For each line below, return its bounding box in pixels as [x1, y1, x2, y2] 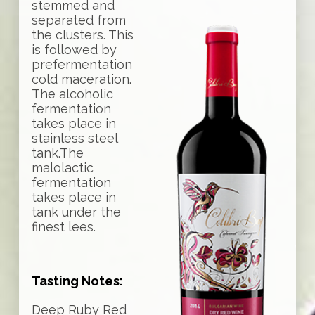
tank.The [31, 146, 84, 161]
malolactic [31, 160, 94, 176]
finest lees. [31, 219, 96, 235]
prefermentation [31, 57, 132, 72]
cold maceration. [31, 72, 131, 87]
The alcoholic [31, 86, 113, 102]
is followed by [31, 42, 117, 58]
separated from [31, 13, 126, 28]
